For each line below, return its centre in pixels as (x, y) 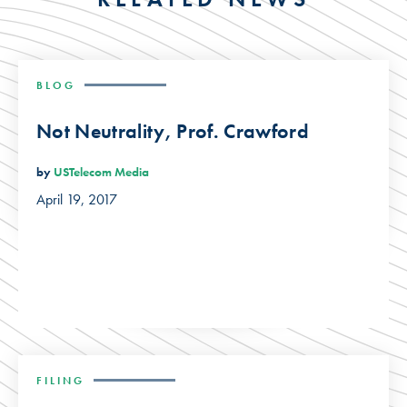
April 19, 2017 (77, 200)
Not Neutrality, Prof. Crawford (173, 131)
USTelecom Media (101, 172)
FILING (60, 380)
